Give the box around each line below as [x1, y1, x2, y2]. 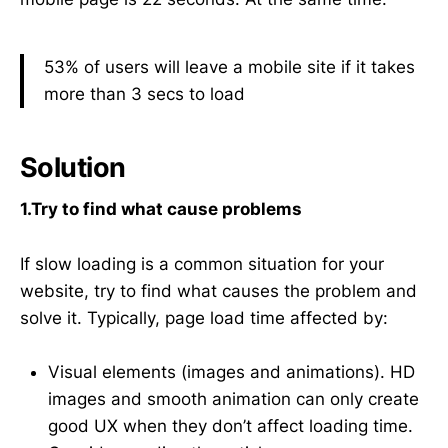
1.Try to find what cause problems [20, 199, 302, 220]
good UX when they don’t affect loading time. [48, 415, 413, 436]
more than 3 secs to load [44, 84, 245, 105]
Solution [20, 150, 126, 184]
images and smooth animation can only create [48, 388, 419, 409]
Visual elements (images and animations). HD [48, 361, 415, 382]
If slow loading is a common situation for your [20, 253, 384, 274]
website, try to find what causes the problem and [20, 280, 417, 301]
